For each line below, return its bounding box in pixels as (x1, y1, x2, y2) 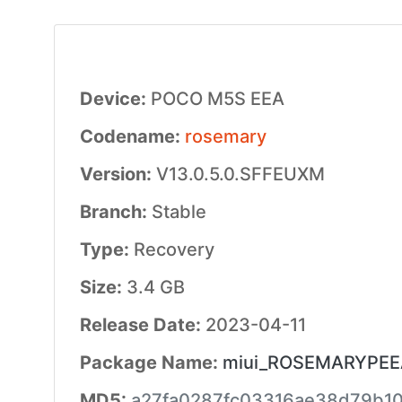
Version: (79, 163, 156, 185)
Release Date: (79, 314, 205, 336)
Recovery (133, 239, 214, 260)
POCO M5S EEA (150, 88, 284, 109)
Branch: (79, 201, 152, 223)
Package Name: (79, 352, 223, 373)
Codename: (79, 126, 185, 147)
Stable (151, 201, 206, 223)
